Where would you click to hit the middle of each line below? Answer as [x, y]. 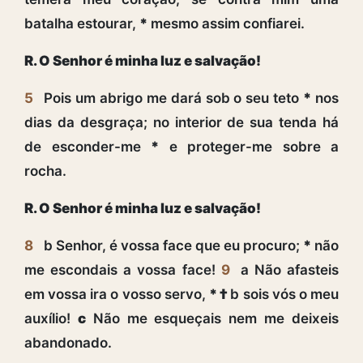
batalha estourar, [82, 23]
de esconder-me [88, 146]
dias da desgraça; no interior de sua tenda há [181, 122]
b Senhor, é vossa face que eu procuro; [173, 245]
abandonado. [68, 342]
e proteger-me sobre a [249, 146]
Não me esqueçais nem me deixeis [212, 318]
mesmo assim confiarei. [226, 23]
